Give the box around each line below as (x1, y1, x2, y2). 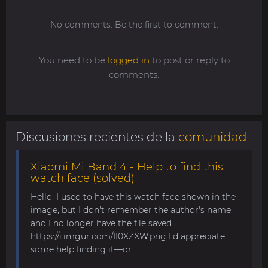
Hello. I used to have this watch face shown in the (31, 191, 236, 202)
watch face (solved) (31, 172, 135, 185)
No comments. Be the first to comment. (50, 19, 218, 30)
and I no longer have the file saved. (31, 218, 173, 229)
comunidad (178, 130, 247, 144)
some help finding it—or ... (31, 244, 139, 255)
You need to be (38, 54, 108, 66)
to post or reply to (149, 54, 230, 66)
